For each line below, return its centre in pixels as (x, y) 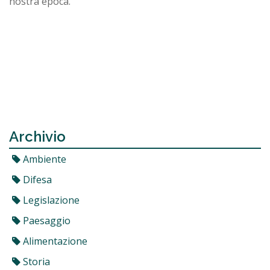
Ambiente (43, 159)
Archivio (37, 136)
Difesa (36, 179)
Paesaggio (46, 220)
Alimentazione (54, 241)
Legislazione (50, 200)
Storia (35, 261)
